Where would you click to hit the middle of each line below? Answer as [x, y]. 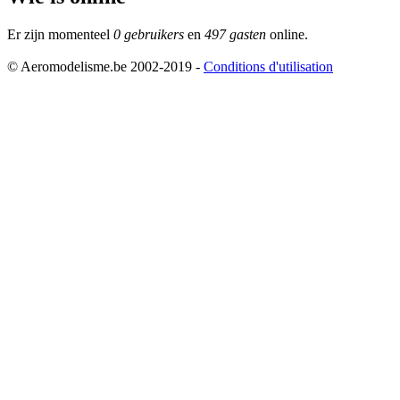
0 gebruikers [149, 34]
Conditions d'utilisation [268, 67]
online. [287, 34]
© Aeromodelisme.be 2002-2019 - [105, 67]
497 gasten [235, 34]
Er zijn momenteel [60, 34]
